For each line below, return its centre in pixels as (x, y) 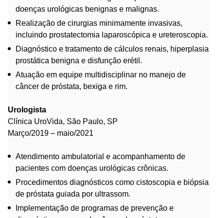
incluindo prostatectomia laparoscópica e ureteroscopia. (112, 35)
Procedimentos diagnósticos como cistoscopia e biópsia (112, 182)
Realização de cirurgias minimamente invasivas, (99, 23)
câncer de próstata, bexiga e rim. (72, 86)
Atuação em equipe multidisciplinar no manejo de (101, 74)
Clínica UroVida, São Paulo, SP (63, 121)
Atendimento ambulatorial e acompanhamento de (100, 156)
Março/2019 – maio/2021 (51, 133)
